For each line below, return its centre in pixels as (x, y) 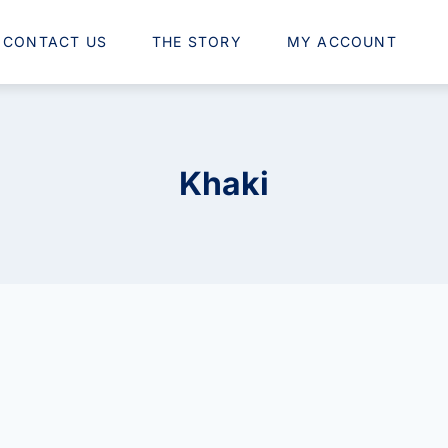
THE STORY (197, 42)
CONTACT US (55, 42)
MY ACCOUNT (341, 42)
